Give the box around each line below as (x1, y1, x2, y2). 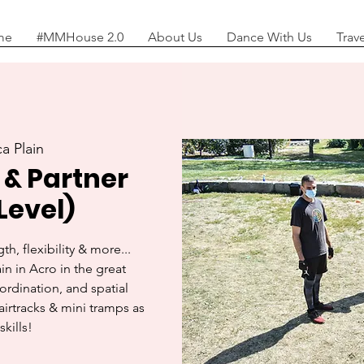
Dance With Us (227, 29, 312, 45)
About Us (148, 29, 202, 45)
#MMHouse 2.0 (37, 29, 123, 45)
